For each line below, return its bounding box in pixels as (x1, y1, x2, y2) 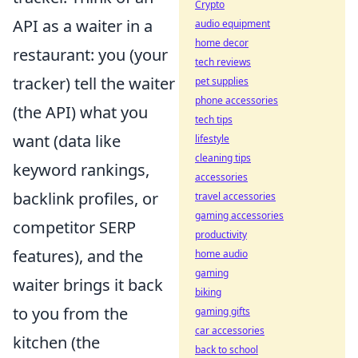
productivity (195, 228, 247, 241)
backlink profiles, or (13, 187, 158, 209)
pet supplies (195, 74, 249, 88)
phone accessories (195, 93, 278, 107)
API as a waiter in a (13, 14, 153, 37)
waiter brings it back (13, 273, 163, 296)
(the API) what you (13, 101, 148, 123)
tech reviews (195, 55, 251, 69)
